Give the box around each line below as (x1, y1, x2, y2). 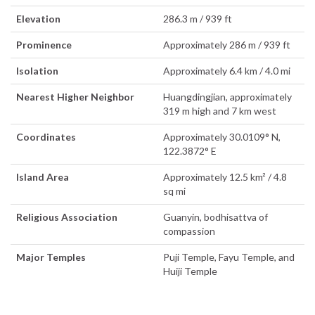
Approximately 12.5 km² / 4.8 (163, 170, 287, 183)
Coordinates (16, 130, 76, 143)
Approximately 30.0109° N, (163, 130, 281, 143)
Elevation (16, 12, 60, 25)
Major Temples (16, 250, 86, 263)
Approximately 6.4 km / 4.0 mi (163, 64, 290, 77)
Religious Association (16, 210, 117, 223)
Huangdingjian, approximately (163, 90, 292, 103)
